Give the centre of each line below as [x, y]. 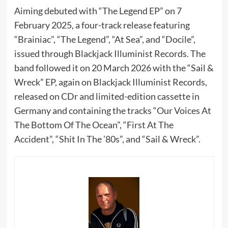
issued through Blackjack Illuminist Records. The [110, 53]
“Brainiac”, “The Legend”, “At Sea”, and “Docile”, [105, 39]
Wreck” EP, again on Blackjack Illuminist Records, [110, 82]
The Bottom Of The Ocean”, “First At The [94, 125]
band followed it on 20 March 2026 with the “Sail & [114, 68]
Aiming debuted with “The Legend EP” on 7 [98, 11]
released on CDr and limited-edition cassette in [107, 96]
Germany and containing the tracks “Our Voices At [112, 110]
